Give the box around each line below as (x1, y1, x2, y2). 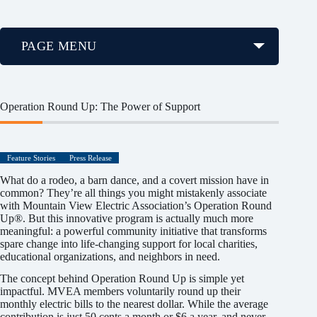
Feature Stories (7, 153, 55, 162)
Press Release (69, 153, 112, 162)
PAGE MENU (21, 38, 97, 53)
